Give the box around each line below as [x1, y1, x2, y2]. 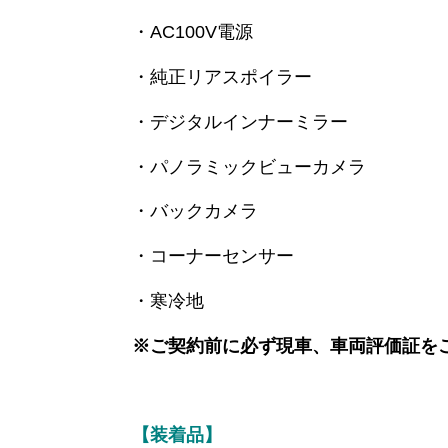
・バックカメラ [132, 201, 258, 222]
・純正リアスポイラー [132, 66, 312, 87]
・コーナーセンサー [132, 246, 294, 267]
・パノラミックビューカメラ [132, 156, 366, 177]
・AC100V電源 [132, 22, 253, 43]
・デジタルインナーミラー [132, 111, 348, 132]
